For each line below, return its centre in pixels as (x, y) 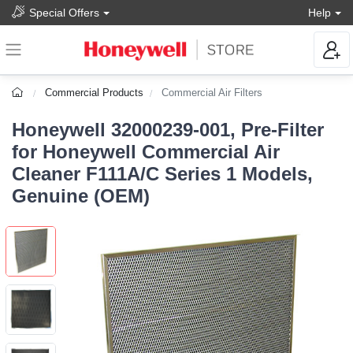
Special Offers (64, 12)
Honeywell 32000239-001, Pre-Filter (168, 130)
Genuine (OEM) (81, 196)
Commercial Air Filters (212, 93)
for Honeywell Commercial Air (146, 152)
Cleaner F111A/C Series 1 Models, (162, 174)
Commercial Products (95, 93)
